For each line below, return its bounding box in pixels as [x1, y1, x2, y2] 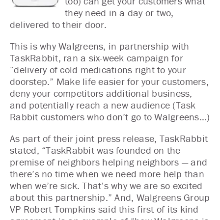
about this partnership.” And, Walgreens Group [10, 191, 210, 203]
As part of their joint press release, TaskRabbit [10, 132, 208, 144]
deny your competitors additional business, [10, 87, 192, 99]
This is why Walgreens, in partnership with [10, 40, 190, 52]
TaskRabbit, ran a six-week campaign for [10, 52, 183, 64]
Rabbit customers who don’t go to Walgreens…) [10, 110, 210, 123]
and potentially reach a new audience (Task [10, 99, 196, 111]
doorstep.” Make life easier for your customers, [10, 75, 209, 87]
